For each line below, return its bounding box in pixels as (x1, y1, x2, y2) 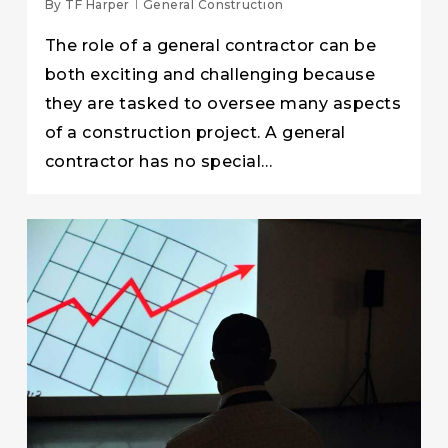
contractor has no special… (44, 151, 273, 171)
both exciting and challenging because (44, 64, 376, 84)
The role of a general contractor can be (44, 35, 377, 55)
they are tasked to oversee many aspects (44, 93, 402, 113)
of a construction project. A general (44, 122, 346, 142)
